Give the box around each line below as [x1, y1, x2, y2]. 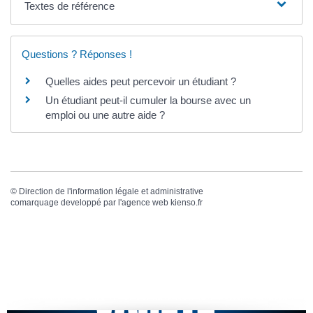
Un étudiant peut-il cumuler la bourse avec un [45, 94, 251, 106]
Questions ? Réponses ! [22, 48, 132, 60]
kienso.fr [170, 197, 203, 208]
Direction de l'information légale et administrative [19, 186, 203, 196]
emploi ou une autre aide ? [45, 108, 165, 121]
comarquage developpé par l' [10, 197, 122, 208]
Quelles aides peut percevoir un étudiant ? [45, 75, 236, 87]
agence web [122, 197, 168, 208]
